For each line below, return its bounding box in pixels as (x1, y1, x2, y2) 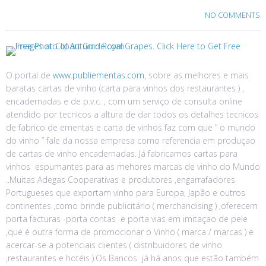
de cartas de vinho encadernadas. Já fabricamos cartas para (6, 148, 237, 160)
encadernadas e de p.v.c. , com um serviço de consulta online (6, 96, 242, 107)
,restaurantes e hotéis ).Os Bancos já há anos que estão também (6, 252, 259, 264)
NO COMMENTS (205, 9, 260, 20)
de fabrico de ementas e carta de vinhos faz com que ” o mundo (6, 122, 255, 134)
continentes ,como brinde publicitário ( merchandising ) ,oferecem (6, 200, 258, 212)
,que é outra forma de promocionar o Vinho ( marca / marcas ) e (6, 226, 254, 238)
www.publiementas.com (53, 69, 144, 81)
